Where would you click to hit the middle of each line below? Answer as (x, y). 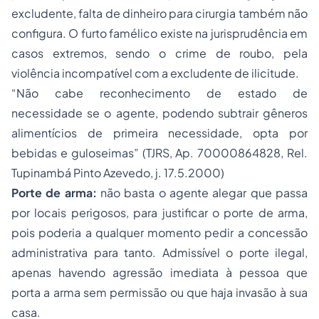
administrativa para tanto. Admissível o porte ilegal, (159, 252)
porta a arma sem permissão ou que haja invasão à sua (159, 292)
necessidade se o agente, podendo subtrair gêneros (159, 113)
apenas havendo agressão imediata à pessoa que (159, 272)
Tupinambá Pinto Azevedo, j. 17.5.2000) (118, 173)
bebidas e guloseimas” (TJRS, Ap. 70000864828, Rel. (159, 153)
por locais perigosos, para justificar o (118, 213)
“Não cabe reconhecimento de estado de (159, 93)
